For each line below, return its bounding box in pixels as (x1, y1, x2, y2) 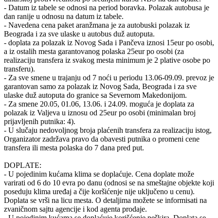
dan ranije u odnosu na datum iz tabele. (4, 12, 124, 20)
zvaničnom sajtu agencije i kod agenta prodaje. (4, 204, 147, 213)
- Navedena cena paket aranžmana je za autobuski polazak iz (4, 20, 190, 29)
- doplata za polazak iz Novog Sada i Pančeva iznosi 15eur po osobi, (4, 38, 214, 47)
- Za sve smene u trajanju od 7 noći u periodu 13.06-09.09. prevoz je (4, 73, 214, 82)
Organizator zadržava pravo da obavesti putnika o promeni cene (4, 134, 200, 143)
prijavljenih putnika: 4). (4, 117, 75, 126)
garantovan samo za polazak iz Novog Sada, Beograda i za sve (4, 82, 197, 91)
